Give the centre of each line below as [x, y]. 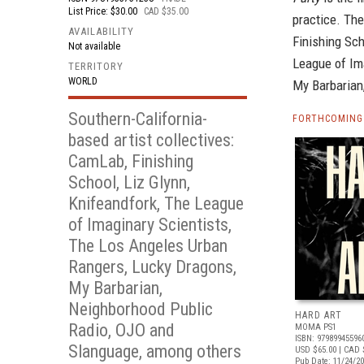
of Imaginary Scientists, [150, 225]
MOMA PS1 [316, 327]
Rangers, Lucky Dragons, [152, 267]
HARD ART [319, 315]
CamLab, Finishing [131, 161]
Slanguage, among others [155, 351]
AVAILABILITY [101, 31]
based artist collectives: [151, 140]
